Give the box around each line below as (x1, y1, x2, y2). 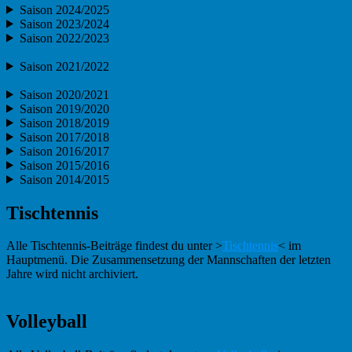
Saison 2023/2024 (19, 16, 109, 31)
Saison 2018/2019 (19, 115, 109, 130)
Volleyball (6, 311, 87, 332)
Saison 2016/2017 (19, 144, 109, 158)
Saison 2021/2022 (19, 59, 109, 73)
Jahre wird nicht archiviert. (6, 267, 138, 281)
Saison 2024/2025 (19, 2, 109, 16)
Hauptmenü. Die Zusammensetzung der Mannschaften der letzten (6, 253, 331, 267)
